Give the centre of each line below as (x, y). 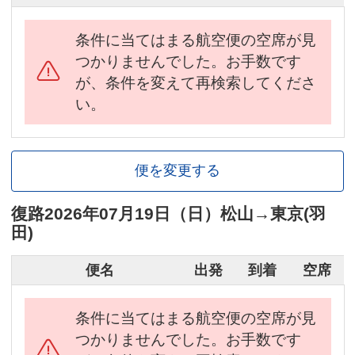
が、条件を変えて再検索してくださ (196, 82)
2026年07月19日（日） (132, 213)
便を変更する (177, 171)
